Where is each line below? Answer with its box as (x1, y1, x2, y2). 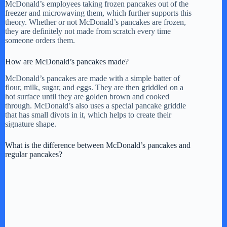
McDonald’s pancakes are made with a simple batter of (5, 73, 180, 83)
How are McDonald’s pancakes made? (5, 57, 129, 66)
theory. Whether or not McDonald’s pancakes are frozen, (5, 18, 186, 27)
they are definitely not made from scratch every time (5, 27, 171, 36)
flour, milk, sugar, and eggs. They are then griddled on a (5, 83, 183, 92)
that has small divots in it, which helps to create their (5, 110, 171, 119)
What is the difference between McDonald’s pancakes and (5, 140, 191, 149)
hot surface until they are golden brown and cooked (5, 92, 169, 101)
